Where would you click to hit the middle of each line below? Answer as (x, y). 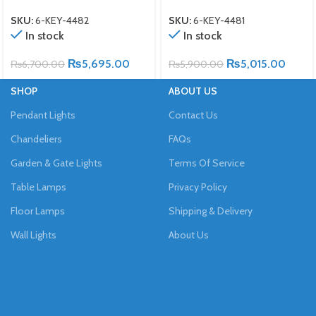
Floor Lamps (38, 211)
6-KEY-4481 (219, 21)
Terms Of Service (207, 163)
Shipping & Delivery (211, 211)
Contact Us (193, 115)
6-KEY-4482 (62, 21)
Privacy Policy (198, 187)
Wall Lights (34, 235)
